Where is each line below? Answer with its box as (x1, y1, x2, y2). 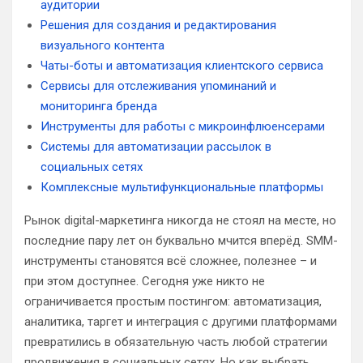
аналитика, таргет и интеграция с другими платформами (24, 314, 337, 329)
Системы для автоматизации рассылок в (41, 139, 271, 154)
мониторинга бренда (41, 99, 157, 113)
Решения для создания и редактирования (41, 18, 276, 32)
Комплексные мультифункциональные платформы (41, 180, 323, 194)
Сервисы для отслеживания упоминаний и (41, 79, 276, 93)
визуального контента (41, 38, 164, 53)
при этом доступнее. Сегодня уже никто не (24, 274, 265, 288)
